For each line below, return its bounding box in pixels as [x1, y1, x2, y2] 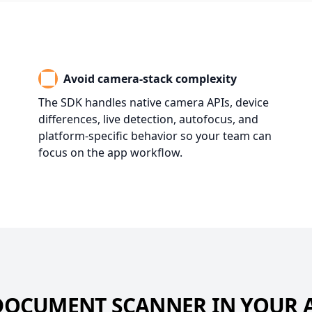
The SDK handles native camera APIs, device [38, 95, 270, 110]
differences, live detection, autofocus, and [38, 111, 259, 127]
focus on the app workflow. [38, 145, 183, 160]
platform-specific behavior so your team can [38, 128, 272, 143]
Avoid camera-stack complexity [63, 71, 237, 86]
